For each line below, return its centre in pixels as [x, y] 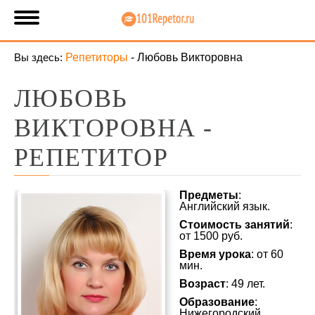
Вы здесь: [38, 57]
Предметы [209, 195]
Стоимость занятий [234, 225]
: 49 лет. [245, 284]
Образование [217, 302]
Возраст [202, 284]
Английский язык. [225, 206]
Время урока [215, 254]
